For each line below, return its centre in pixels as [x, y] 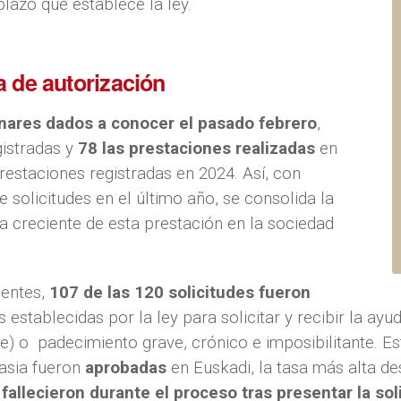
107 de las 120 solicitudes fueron [180, 292]
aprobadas [128, 367]
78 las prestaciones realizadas [196, 148]
